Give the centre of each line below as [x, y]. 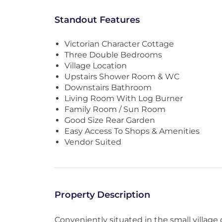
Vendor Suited [93, 142]
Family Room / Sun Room [115, 109]
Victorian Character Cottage [119, 44]
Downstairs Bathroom [108, 87]
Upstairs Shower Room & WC [122, 77]
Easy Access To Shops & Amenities [132, 131]
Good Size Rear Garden [110, 120]
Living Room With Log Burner [123, 98]
